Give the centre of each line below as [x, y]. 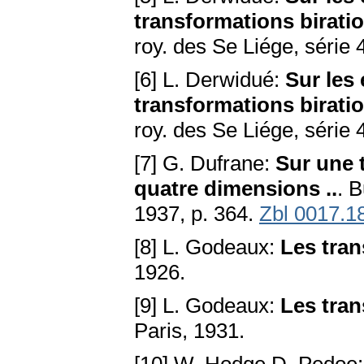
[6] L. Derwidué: [210, 80]
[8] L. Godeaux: [207, 247]
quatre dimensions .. [236, 189]
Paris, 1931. [189, 331]
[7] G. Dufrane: [205, 164]
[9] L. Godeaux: [207, 306]
